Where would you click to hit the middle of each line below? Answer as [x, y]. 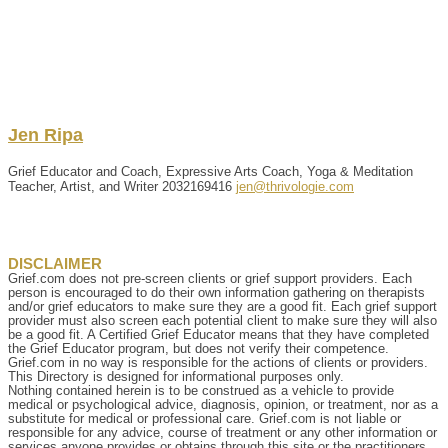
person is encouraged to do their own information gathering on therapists [216, 292]
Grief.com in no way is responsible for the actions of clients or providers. [218, 362]
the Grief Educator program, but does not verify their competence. [198, 348]
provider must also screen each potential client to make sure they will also [222, 320]
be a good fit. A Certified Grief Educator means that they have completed [218, 334]
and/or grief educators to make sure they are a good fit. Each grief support [222, 306]
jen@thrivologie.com [295, 186]
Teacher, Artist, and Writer [83, 186]
